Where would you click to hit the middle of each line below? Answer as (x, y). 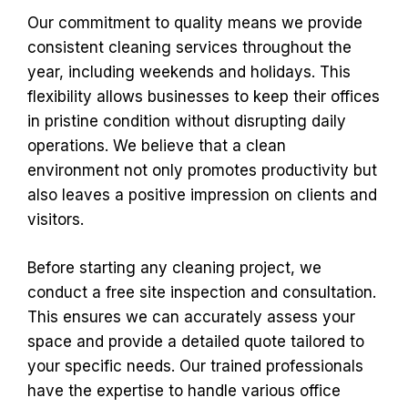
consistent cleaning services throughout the (189, 47)
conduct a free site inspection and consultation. (202, 292)
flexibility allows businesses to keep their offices (204, 97)
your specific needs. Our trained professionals (195, 366)
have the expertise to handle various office (184, 390)
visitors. (56, 219)
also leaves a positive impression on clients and (202, 195)
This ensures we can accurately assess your (191, 316)
